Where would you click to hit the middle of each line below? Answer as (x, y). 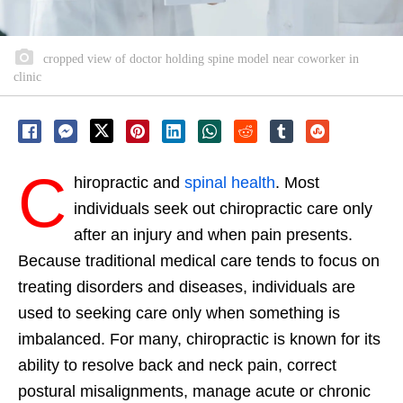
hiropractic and (129, 182)
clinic (27, 76)
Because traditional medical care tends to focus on (199, 260)
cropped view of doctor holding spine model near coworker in (199, 58)
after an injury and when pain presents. (213, 234)
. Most (297, 182)
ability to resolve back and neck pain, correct (177, 365)
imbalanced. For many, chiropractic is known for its (199, 339)
